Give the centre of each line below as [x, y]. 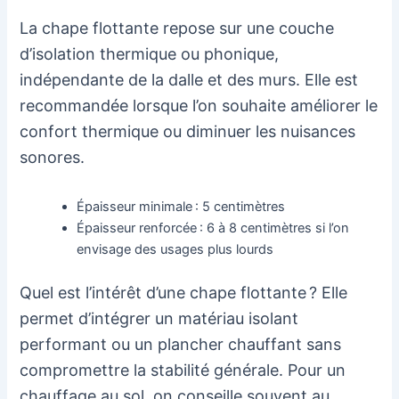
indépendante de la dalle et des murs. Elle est [189, 80]
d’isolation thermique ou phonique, [150, 54]
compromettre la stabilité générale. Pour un [183, 370]
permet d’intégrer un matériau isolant [159, 318]
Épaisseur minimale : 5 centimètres [181, 207]
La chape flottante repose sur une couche [177, 28]
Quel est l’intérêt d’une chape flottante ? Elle [184, 292]
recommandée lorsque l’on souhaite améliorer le [199, 106]
